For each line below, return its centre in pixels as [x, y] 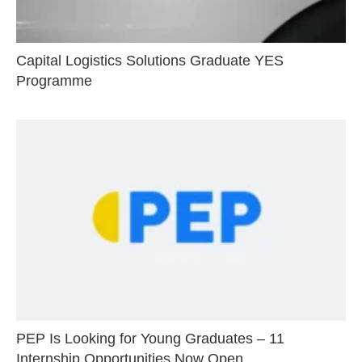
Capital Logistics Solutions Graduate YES [150, 61]
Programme [54, 81]
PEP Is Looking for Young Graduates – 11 [150, 338]
